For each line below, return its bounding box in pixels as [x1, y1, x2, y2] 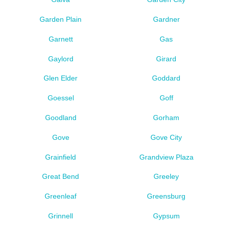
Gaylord [48, 54, 73, 63]
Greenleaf [45, 192, 77, 201]
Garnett [48, 34, 73, 43]
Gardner [153, 15, 180, 23]
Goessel [47, 94, 74, 102]
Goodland [45, 113, 77, 122]
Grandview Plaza [139, 153, 194, 161]
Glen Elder [44, 74, 78, 83]
